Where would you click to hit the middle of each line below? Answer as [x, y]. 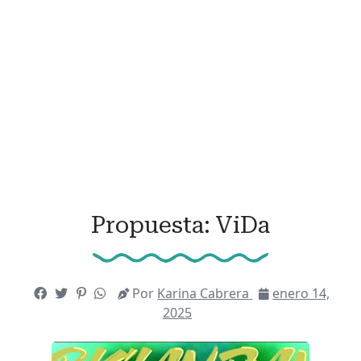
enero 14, [301, 293]
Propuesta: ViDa [180, 224]
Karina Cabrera [203, 293]
